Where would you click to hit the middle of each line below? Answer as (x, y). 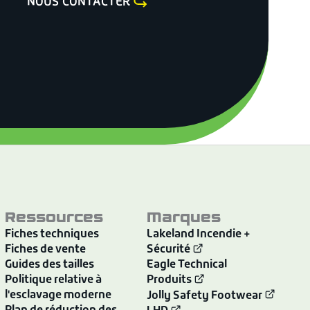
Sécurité (168, 250)
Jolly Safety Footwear (205, 296)
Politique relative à (54, 280)
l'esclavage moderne (58, 295)
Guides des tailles (50, 265)
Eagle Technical (186, 265)
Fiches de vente (46, 249)
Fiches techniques (52, 234)
